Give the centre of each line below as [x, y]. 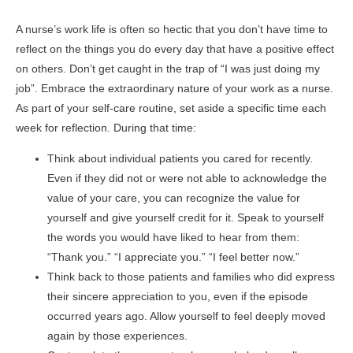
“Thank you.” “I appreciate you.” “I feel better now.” [175, 257]
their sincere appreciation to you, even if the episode [178, 296]
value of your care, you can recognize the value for [174, 198]
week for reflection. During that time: [106, 128]
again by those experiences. [117, 336]
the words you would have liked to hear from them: [173, 237]
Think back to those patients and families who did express [191, 277]
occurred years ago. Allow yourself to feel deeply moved [186, 316]
